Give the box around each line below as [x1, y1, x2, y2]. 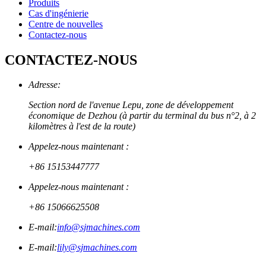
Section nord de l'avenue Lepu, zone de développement [28, 100, 233, 110]
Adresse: [28, 80, 61, 90]
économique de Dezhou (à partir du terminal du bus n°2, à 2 [28, 110, 256, 121]
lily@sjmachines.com [57, 242, 137, 253]
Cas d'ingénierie [28, 8, 88, 18]
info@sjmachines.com [57, 222, 140, 233]
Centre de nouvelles [28, 18, 103, 29]
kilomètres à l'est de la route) [28, 121, 135, 132]
